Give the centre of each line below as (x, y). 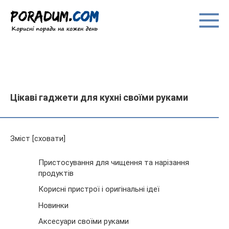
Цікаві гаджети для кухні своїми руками (99, 97)
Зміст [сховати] (38, 139)
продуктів (56, 173)
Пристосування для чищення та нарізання (114, 162)
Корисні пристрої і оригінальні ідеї (99, 189)
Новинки (53, 205)
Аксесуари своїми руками (84, 221)
